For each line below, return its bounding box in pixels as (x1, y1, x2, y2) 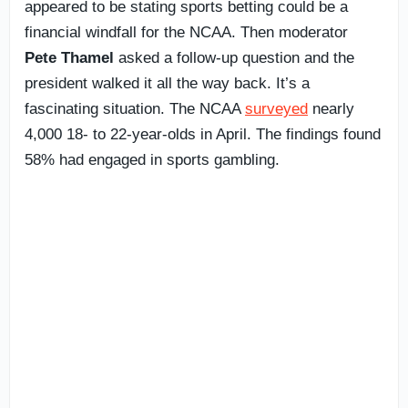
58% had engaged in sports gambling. (25, 150, 280, 168)
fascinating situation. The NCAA (25, 99, 245, 117)
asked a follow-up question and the (114, 48, 354, 66)
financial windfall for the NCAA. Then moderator (25, 23, 348, 41)
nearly (308, 99, 354, 117)
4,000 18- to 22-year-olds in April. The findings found (25, 125, 381, 143)
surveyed (245, 99, 308, 117)
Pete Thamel (25, 48, 114, 66)
